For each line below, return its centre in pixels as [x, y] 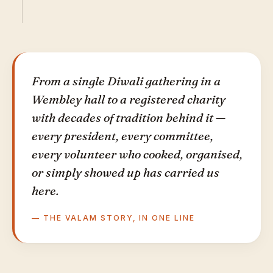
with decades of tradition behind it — [129, 117]
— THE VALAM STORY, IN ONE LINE [113, 218]
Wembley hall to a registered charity [129, 99]
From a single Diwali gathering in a [126, 81]
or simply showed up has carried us [126, 172]
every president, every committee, [122, 136]
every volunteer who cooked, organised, [137, 154]
